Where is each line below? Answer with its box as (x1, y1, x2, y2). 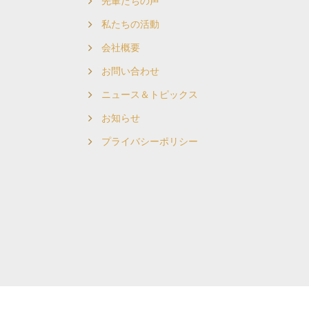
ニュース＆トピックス (101, 89, 198, 101)
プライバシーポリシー (101, 136, 198, 148)
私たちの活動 (101, 19, 159, 30)
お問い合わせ (101, 66, 159, 77)
